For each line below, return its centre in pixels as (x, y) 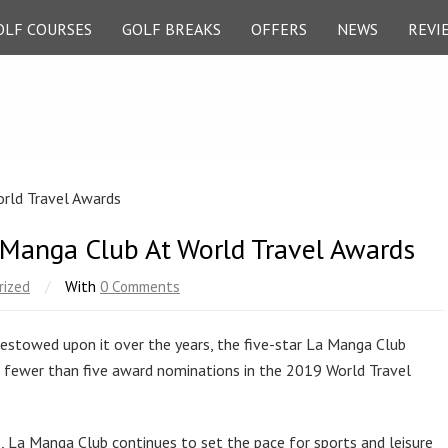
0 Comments (140, 286)
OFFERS (279, 29)
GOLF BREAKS (171, 29)
